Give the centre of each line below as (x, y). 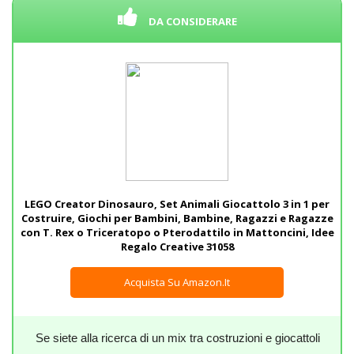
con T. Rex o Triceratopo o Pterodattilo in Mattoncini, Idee (177, 232)
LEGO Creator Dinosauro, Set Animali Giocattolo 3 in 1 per (177, 204)
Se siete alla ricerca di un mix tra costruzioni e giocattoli (178, 338)
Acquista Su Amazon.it (177, 282)
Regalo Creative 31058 (177, 247)
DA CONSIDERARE (192, 21)
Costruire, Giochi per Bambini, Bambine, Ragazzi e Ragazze (177, 218)
